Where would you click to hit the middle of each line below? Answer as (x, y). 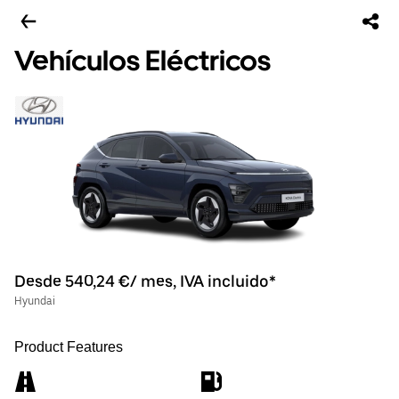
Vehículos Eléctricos (142, 61)
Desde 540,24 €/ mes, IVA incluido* (145, 281)
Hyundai (35, 301)
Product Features (69, 347)
